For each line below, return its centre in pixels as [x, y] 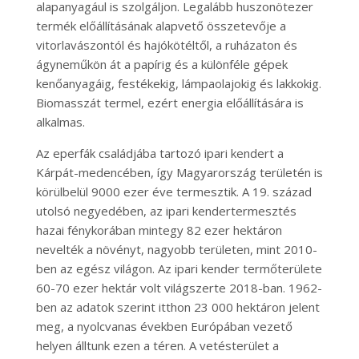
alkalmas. [60, 122]
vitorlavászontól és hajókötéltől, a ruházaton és [166, 45]
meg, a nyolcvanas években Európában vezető [164, 326]
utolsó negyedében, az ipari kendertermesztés [166, 211]
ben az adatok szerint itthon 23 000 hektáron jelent [177, 307]
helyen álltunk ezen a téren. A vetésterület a [157, 345]
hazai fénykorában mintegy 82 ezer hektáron [159, 230]
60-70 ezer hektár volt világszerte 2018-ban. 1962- [179, 288]
